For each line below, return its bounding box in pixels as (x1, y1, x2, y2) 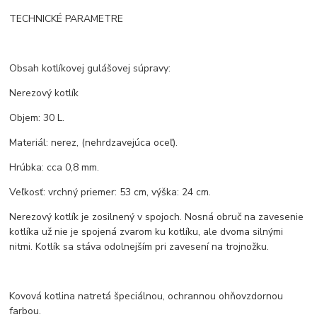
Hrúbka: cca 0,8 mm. (9, 160, 100, 174)
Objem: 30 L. (9, 110, 65, 125)
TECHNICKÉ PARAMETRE (9, 11, 124, 25)
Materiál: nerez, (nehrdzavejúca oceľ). (9, 135, 178, 149)
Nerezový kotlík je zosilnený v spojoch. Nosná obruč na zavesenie (9, 209, 304, 224)
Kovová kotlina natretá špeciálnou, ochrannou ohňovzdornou (9, 289, 284, 303)
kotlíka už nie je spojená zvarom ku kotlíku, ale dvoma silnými (9, 224, 284, 238)
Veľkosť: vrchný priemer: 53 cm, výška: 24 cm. (9, 185, 212, 199)
